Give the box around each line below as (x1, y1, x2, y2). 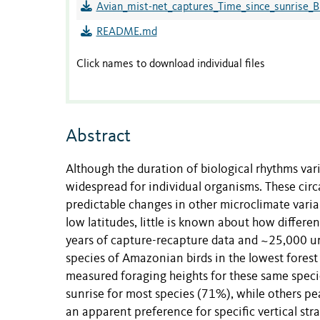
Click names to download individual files (76, 59, 265, 71)
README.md (96, 26, 157, 39)
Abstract (66, 127, 131, 146)
